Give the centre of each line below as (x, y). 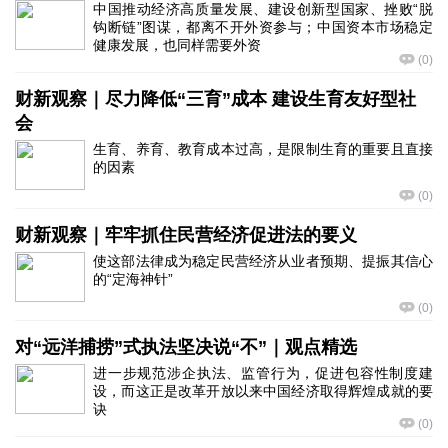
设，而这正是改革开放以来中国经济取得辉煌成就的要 (263, 391)
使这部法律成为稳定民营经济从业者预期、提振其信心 (263, 261)
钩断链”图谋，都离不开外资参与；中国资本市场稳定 (263, 27)
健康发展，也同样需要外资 (177, 45)
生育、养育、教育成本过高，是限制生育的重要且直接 (263, 149)
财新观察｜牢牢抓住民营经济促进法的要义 (186, 235)
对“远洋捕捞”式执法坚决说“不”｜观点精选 (186, 347)
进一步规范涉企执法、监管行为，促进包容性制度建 (263, 373)
